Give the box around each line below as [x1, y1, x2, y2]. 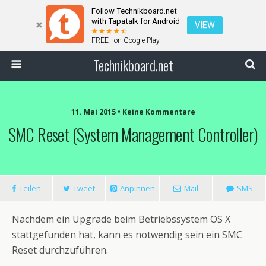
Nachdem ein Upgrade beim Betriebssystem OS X [12, 213, 230, 226]
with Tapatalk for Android [91, 17, 180, 26]
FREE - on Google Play [91, 36, 160, 45]
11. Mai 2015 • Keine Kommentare [71, 107, 195, 118]
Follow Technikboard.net [91, 7, 177, 15]
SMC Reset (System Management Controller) [8, 122, 258, 147]
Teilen [18, 183, 41, 194]
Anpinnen [119, 183, 155, 194]
